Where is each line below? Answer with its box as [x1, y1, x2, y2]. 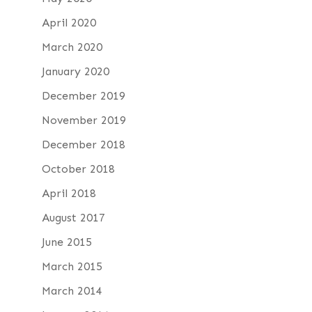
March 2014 [41, 284, 102, 297]
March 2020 [41, 40, 102, 54]
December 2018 [41, 138, 125, 151]
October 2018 [41, 162, 115, 175]
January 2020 [41, 65, 109, 78]
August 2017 [41, 211, 105, 224]
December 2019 [41, 89, 125, 102]
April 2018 [41, 187, 96, 200]
